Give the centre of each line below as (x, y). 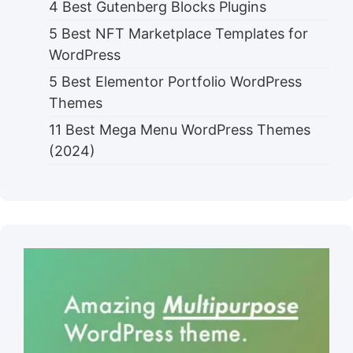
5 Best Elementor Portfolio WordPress (175, 81)
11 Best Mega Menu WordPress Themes (180, 129)
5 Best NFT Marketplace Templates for (178, 33)
